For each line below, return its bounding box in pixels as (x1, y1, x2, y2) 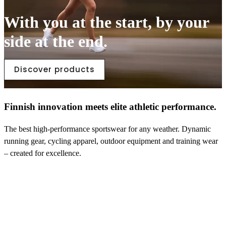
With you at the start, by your (4, 13, 209, 31)
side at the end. (4, 32, 107, 50)
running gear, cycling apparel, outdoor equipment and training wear (4, 137, 218, 146)
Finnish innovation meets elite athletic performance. (4, 101, 216, 112)
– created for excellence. (4, 149, 81, 158)
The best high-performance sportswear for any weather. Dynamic (4, 125, 211, 134)
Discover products (14, 64, 95, 75)
